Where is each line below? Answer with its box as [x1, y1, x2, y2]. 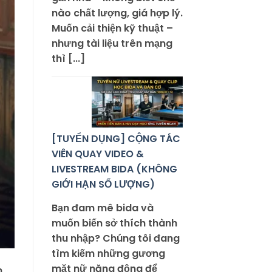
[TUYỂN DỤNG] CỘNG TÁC [51, 132, 180, 146]
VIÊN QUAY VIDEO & [51, 147, 144, 161]
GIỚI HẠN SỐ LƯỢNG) [51, 177, 155, 192]
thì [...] [51, 52, 85, 66]
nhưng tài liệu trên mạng [51, 36, 172, 51]
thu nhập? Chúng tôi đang [51, 231, 180, 246]
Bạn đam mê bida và [51, 201, 154, 216]
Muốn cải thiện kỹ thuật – [51, 21, 173, 36]
